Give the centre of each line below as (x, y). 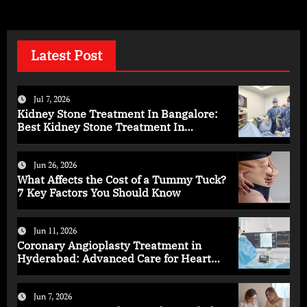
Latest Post (66, 55)
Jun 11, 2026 (55, 231)
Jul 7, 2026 (51, 99)
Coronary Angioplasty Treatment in (109, 246)
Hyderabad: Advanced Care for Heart (114, 259)
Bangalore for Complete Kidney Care (112, 140)
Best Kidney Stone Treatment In (100, 127)
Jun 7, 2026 (52, 297)
